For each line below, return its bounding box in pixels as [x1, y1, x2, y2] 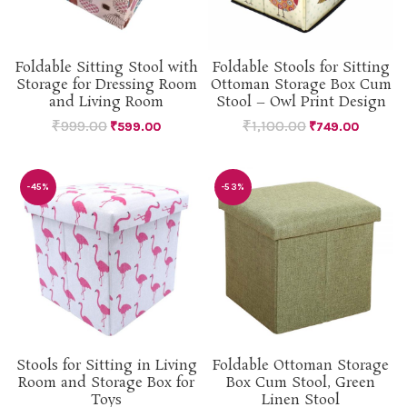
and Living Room [49, 93, 164, 112]
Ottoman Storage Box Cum [210, 75, 392, 94]
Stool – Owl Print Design [215, 93, 386, 112]
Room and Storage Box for [18, 373, 194, 392]
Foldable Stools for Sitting [212, 58, 390, 77]
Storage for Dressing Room [15, 75, 197, 94]
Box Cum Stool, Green [226, 373, 375, 392]
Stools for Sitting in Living [15, 356, 197, 375]
